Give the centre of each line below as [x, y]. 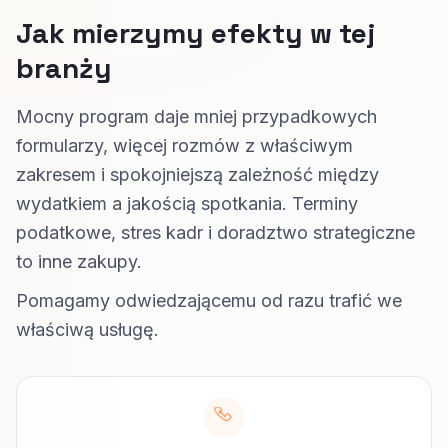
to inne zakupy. [79, 261]
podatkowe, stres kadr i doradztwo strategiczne [215, 232]
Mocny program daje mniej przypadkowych [196, 116]
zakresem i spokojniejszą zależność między [197, 174]
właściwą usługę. [87, 329]
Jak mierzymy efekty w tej [195, 33]
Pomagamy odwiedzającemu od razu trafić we [209, 300]
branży [64, 68]
